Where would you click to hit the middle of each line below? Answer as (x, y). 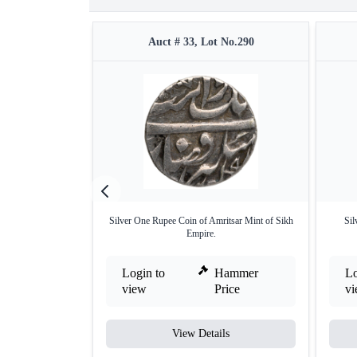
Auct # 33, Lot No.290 (201, 41)
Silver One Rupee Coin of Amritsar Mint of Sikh (201, 220)
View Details (201, 333)
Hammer (237, 273)
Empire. (201, 233)
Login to (143, 273)
